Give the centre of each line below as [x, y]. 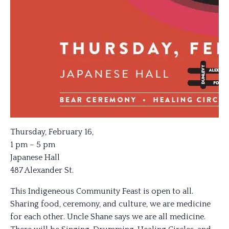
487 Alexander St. [42, 170]
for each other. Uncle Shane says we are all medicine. [108, 217]
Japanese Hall [35, 157]
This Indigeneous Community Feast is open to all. [102, 191]
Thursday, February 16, [52, 132]
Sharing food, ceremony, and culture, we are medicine [110, 204]
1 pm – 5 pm [33, 145]
